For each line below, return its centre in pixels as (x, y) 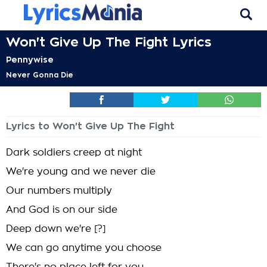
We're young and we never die (81, 172)
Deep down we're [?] (56, 229)
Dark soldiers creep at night (74, 153)
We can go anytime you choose (84, 248)
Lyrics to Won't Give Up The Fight (90, 126)
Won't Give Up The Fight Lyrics (109, 42)
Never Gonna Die (40, 75)
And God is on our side (62, 210)
